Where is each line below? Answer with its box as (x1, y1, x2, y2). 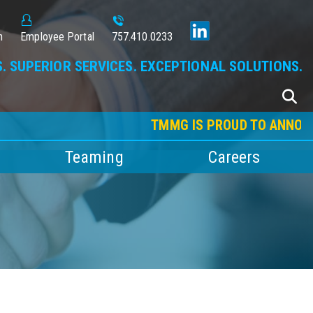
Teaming (64, 147, 124, 167)
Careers (208, 147, 261, 167)
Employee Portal (20, 30, 94, 43)
